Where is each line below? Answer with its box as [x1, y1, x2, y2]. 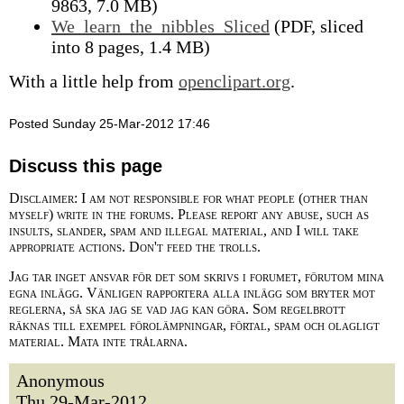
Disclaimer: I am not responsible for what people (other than [9, 190, 368, 206]
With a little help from [9, 71, 179, 91]
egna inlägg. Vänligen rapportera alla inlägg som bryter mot [9, 285, 375, 300]
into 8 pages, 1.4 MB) [51, 37, 210, 57]
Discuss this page [9, 156, 162, 176]
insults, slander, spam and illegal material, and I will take [9, 223, 359, 238]
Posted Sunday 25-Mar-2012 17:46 [9, 116, 210, 131]
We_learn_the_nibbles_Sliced [51, 16, 270, 36]
